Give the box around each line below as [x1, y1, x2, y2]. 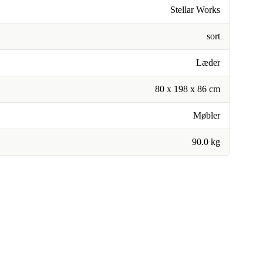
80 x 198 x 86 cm [155, 84, 220, 94]
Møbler [193, 110, 220, 120]
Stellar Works [170, 5, 220, 15]
